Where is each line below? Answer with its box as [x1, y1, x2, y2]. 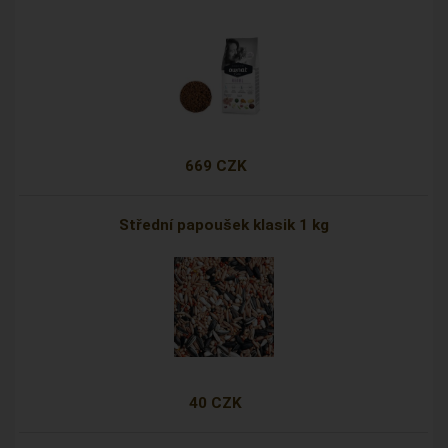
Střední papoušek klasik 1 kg [118, 216, 329, 235]
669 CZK [184, 157, 247, 176]
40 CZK [189, 394, 243, 413]
